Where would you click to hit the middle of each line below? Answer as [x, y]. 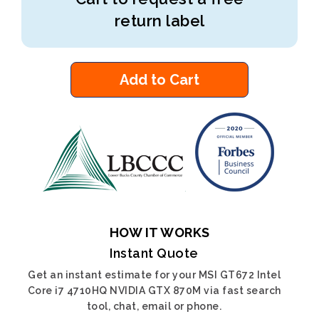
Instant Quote [154, 253]
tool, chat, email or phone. [154, 306]
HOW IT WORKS [159, 232]
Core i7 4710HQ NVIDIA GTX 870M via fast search [154, 291]
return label [159, 21]
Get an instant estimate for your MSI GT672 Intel [154, 275]
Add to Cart [159, 80]
